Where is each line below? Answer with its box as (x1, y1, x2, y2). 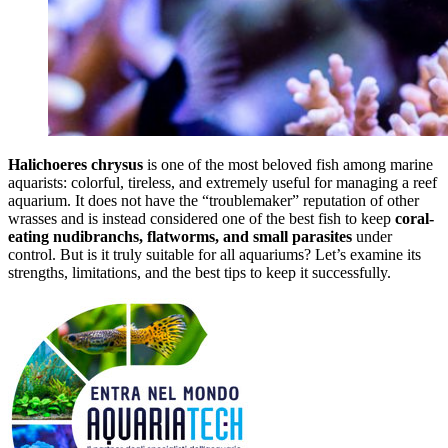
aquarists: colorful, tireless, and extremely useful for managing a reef (8, 173, 437, 191)
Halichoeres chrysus (8, 155, 143, 173)
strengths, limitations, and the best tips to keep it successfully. (8, 263, 391, 281)
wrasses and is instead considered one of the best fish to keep (8, 209, 395, 227)
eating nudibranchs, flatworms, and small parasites (8, 227, 352, 245)
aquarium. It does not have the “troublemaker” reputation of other (8, 191, 419, 209)
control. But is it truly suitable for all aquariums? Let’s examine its (8, 245, 421, 263)
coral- (395, 209, 434, 227)
